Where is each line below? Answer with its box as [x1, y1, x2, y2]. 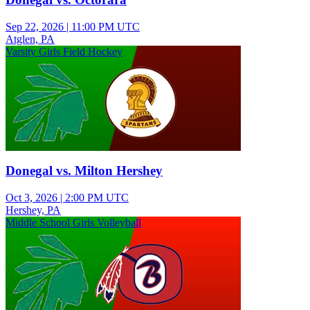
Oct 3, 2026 [6, 192, 57, 204]
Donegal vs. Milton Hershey [6, 163, 163, 179]
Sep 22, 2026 [6, 20, 64, 33]
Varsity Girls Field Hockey [6, 45, 122, 57]
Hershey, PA [6, 204, 61, 217]
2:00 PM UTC [65, 192, 129, 204]
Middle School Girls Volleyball [6, 217, 141, 229]
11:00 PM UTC [71, 20, 140, 33]
